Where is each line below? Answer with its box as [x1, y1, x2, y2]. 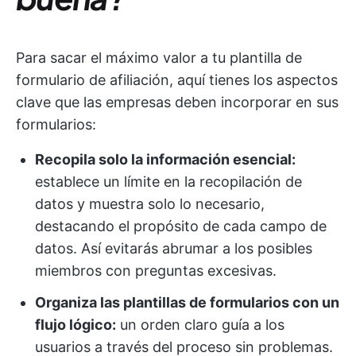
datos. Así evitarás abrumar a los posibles [35, 240, 312, 257]
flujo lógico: [35, 316, 116, 333]
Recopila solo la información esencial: [35, 151, 296, 168]
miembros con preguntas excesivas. [35, 262, 277, 279]
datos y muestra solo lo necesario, [35, 195, 265, 212]
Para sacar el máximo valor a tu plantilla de [16, 49, 302, 66]
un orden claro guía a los [116, 316, 284, 333]
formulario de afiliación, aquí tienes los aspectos [16, 72, 338, 88]
